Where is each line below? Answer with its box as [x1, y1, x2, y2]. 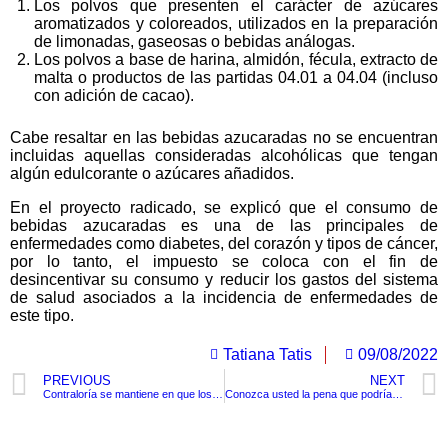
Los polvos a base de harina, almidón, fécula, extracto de [34, 51, 438, 68]
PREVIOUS [43, 372, 111, 388]
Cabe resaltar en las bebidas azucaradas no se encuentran [10, 129, 438, 146]
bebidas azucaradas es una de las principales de [10, 217, 438, 234]
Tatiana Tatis [223, 346, 312, 363]
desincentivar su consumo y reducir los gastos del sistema [10, 271, 438, 288]
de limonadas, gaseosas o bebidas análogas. [34, 33, 355, 50]
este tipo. [10, 307, 74, 324]
